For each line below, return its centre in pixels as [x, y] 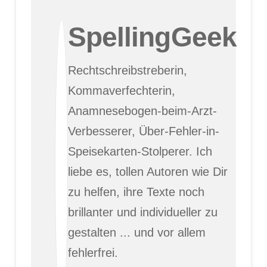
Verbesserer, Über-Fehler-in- [143, 131]
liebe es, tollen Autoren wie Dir [148, 172]
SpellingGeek [152, 38]
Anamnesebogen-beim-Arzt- [142, 111]
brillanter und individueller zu [142, 212]
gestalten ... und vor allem [136, 233]
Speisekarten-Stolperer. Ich [140, 152]
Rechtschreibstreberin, [127, 71]
